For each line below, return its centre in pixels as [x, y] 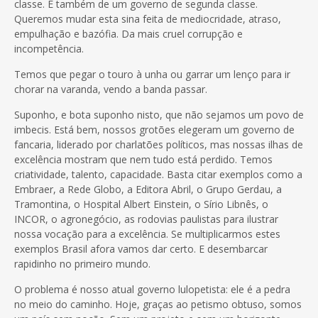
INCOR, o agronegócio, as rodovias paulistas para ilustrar [146, 219]
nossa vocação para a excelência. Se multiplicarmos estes [147, 234]
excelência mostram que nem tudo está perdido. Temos [143, 159]
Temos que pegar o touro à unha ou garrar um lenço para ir [152, 74]
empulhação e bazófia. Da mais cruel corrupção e [128, 33]
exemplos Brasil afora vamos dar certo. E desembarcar [141, 248]
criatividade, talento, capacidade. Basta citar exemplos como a [158, 174]
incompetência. [49, 48]
